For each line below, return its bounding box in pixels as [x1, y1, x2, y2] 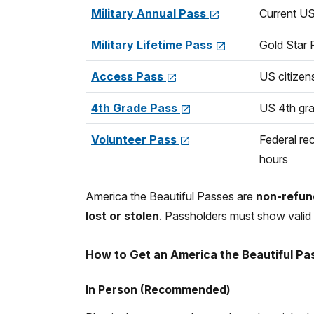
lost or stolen [86, 208, 159, 223]
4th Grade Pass [91, 100, 180, 115]
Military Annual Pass [91, 6, 209, 20]
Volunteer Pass [91, 132, 179, 146]
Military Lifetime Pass [91, 37, 215, 52]
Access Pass [91, 69, 166, 83]
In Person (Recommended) [86, 282, 231, 296]
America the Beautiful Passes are [86, 189, 256, 203]
